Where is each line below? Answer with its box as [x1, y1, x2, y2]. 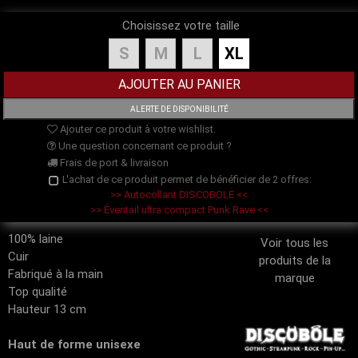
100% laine [8, 232, 63, 247]
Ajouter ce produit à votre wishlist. [57, 123, 216, 136]
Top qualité [8, 284, 67, 300]
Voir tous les [261, 236, 329, 251]
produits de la [258, 253, 331, 268]
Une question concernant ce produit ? [55, 140, 232, 153]
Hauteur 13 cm [8, 302, 86, 317]
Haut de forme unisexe [8, 337, 141, 352]
